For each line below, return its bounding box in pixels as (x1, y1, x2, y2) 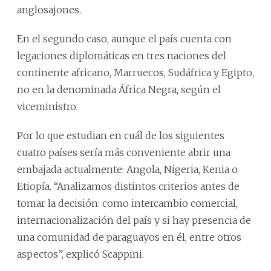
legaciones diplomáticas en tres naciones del (17, 50, 226, 62)
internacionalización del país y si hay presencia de (17, 214, 251, 226)
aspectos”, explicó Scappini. (17, 248, 144, 260)
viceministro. (17, 100, 78, 113)
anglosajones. (17, 4, 81, 16)
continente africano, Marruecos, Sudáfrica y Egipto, (17, 67, 254, 79)
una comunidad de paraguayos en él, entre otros (17, 231, 241, 243)
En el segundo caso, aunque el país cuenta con (17, 33, 232, 45)
